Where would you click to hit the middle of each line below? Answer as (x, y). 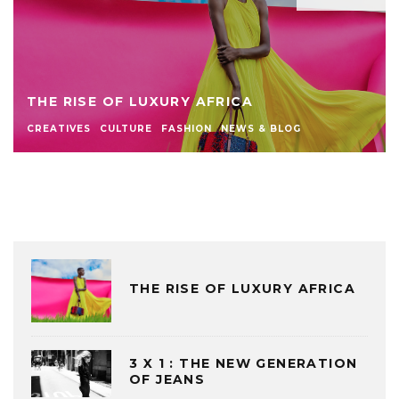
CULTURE (126, 128)
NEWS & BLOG (261, 128)
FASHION (187, 128)
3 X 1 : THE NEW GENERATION (244, 364)
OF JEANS (167, 380)
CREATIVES (59, 128)
